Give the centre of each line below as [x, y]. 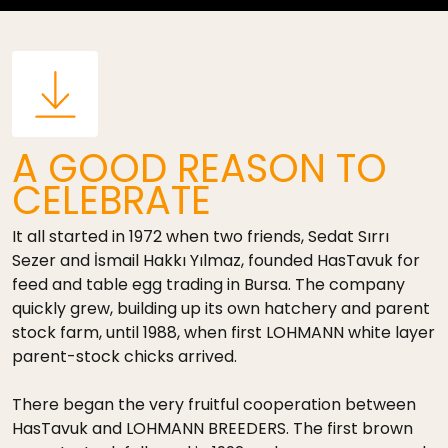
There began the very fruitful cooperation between [214, 405]
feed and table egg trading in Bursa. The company [208, 285]
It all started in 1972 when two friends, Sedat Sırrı [200, 237]
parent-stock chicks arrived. [124, 357]
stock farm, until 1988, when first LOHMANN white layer [223, 333]
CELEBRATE [111, 201]
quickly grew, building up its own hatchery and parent [221, 309]
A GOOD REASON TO [199, 169]
